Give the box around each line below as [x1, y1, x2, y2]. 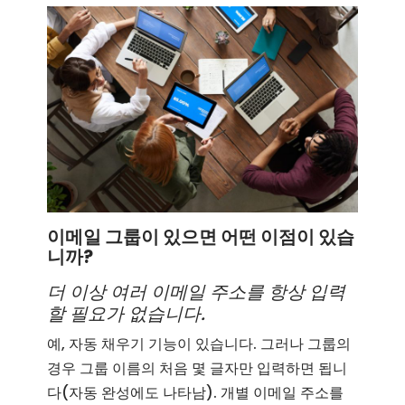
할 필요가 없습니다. [47, 301, 206, 327]
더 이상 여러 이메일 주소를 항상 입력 [47, 279, 346, 306]
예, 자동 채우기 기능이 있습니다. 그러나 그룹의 [47, 334, 352, 355]
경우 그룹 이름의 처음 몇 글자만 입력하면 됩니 [47, 358, 348, 380]
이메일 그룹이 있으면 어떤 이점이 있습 [47, 224, 355, 250]
